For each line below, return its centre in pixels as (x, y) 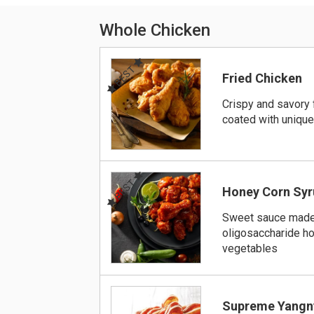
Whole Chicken (155, 30)
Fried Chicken (262, 78)
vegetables (250, 249)
